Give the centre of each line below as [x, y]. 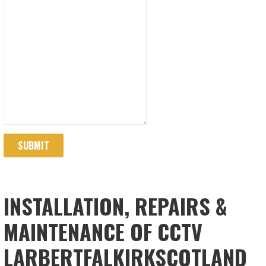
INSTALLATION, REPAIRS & [116, 206]
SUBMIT [34, 146]
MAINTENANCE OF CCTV [103, 232]
